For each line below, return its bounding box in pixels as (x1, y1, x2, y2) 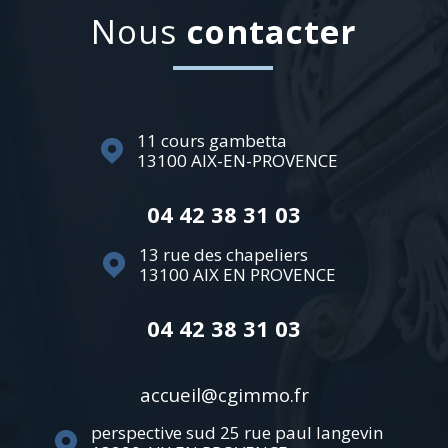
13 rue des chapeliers (138, 243, 308, 267)
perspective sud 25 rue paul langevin (91, 421, 383, 445)
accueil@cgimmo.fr (139, 382, 309, 408)
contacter (187, 9, 357, 55)
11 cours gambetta (136, 129, 287, 153)
